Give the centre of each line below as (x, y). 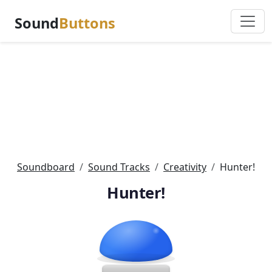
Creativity (185, 167)
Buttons (87, 23)
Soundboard (46, 167)
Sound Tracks (119, 167)
